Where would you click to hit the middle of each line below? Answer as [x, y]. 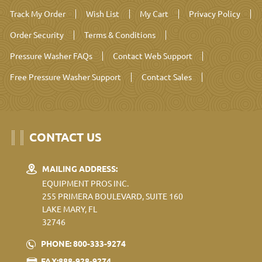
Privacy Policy [215, 13]
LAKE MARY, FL [70, 209]
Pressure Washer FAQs [51, 56]
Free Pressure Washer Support [65, 77]
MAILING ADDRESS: [80, 168]
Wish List [103, 13]
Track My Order [38, 13]
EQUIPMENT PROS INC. [85, 183]
